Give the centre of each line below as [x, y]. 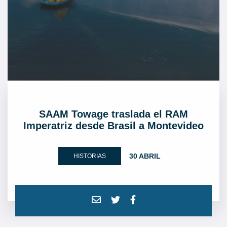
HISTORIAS [90, 156]
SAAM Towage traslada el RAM [113, 114]
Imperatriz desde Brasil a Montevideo [113, 126]
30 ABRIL [145, 156]
